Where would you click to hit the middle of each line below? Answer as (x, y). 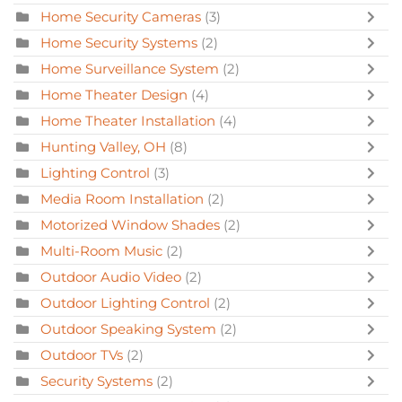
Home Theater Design (114, 95)
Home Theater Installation (128, 121)
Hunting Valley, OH (103, 147)
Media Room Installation (122, 199)
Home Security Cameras (121, 17)
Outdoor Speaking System (128, 329)
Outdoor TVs (82, 355)
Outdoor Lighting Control (125, 303)
